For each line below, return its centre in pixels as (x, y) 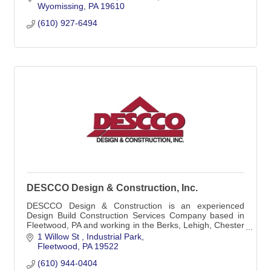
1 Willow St (59, 236)
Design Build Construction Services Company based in (135, 216)
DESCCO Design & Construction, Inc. (112, 188)
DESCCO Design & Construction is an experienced (135, 206)
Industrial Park (114, 236)
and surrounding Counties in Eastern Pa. (104, 235)
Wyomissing (60, 6)
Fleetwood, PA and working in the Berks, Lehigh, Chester (135, 225)
